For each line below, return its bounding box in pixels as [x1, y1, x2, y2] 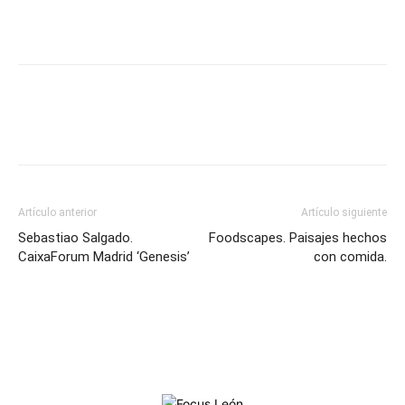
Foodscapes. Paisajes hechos [209, 230, 387, 246]
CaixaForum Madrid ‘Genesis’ [18, 249, 190, 265]
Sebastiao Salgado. [18, 230, 133, 246]
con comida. [314, 249, 387, 265]
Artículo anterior [18, 206, 97, 219]
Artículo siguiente [301, 206, 387, 219]
